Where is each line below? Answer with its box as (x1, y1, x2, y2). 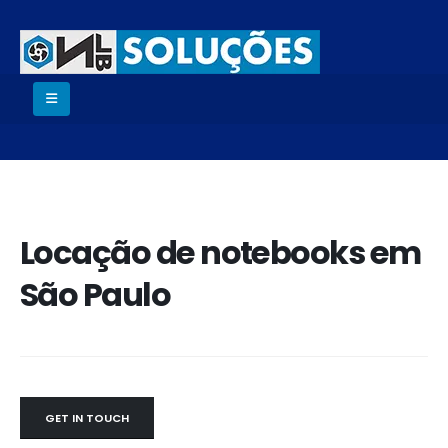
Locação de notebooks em (20, 230, 421, 276)
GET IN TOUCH (45, 410, 129, 427)
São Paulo (20, 272, 171, 318)
